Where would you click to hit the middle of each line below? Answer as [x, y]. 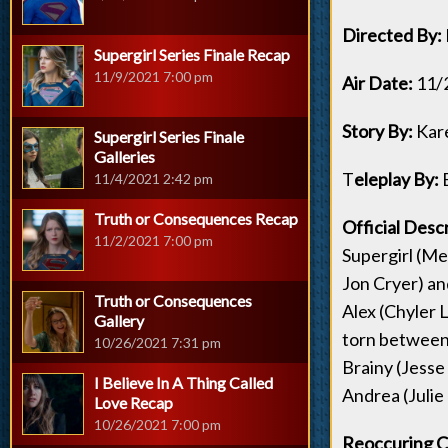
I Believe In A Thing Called [183, 382]
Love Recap [133, 402]
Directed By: [392, 35]
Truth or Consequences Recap [196, 218]
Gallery [119, 320]
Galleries [124, 156]
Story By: [377, 131]
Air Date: [377, 83]
